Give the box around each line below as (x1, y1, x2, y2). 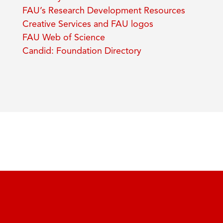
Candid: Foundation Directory (22, 47, 141, 56)
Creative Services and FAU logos (22, 20, 153, 29)
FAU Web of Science (22, 33, 105, 43)
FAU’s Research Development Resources (22, 6, 185, 16)
